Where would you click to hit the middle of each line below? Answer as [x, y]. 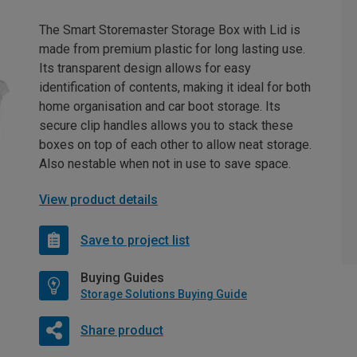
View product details [98, 200]
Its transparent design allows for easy [145, 68]
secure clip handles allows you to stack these [166, 126]
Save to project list [135, 240]
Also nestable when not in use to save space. [165, 164]
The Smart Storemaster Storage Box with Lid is [170, 30]
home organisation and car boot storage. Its [160, 106]
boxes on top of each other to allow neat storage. [175, 145]
